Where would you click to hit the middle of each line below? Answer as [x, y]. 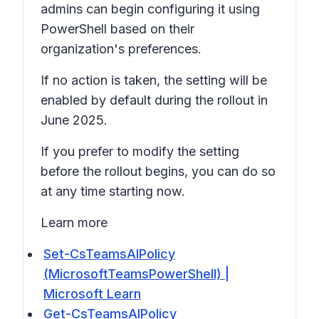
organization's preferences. [121, 49]
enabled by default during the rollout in [154, 100]
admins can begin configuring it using [150, 9]
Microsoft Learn [92, 294]
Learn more [74, 223]
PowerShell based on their [117, 29]
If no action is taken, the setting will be [154, 80]
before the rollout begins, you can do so [158, 171]
